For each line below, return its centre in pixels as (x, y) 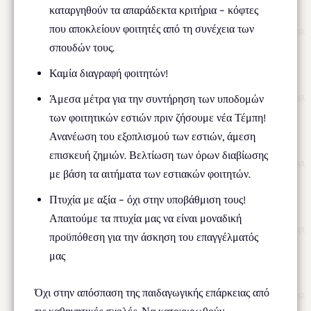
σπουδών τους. (82, 47)
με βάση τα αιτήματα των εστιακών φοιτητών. (150, 174)
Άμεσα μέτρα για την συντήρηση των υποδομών (157, 99)
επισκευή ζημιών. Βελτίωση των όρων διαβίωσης (159, 155)
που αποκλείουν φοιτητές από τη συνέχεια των (152, 28)
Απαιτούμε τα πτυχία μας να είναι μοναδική (145, 218)
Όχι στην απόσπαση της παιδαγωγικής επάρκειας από (152, 292)
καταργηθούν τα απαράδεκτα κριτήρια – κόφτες (154, 10)
